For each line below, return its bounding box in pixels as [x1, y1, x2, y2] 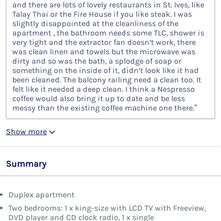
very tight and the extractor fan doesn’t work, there [12, 37, 196, 47]
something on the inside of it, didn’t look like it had [12, 65, 199, 75]
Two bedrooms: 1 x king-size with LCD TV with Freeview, [8, 203, 206, 213]
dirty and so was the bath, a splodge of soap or [12, 56, 182, 66]
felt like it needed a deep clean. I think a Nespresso [12, 84, 195, 94]
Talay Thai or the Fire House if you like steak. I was [12, 9, 192, 19]
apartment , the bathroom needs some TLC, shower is [12, 28, 204, 37]
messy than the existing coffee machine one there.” [12, 103, 197, 112]
